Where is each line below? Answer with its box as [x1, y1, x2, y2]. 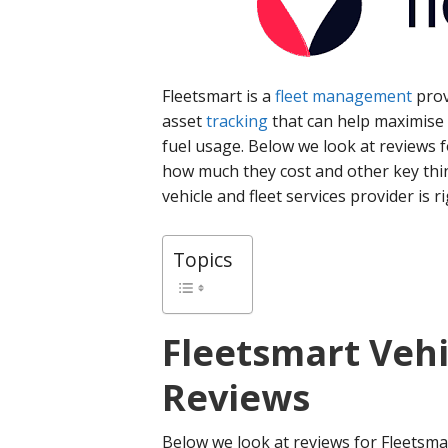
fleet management [275, 85, 412, 107]
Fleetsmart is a [162, 85, 275, 107]
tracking [206, 110, 268, 132]
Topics [173, 246, 232, 274]
